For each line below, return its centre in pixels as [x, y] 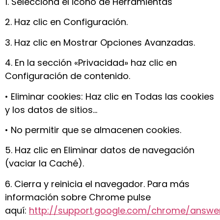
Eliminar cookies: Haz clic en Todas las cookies [112, 96]
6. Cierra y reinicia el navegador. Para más [97, 184]
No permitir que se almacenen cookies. [96, 130]
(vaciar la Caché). [44, 164]
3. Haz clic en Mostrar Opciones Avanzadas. [100, 42]
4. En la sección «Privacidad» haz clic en [91, 63]
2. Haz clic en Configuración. [66, 22]
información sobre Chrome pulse [78, 197]
